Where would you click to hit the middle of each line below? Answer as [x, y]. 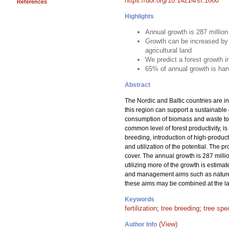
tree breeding [180, 208]
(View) [168, 224]
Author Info [141, 224]
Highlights [139, 16]
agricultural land [168, 50]
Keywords [140, 199]
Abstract [138, 85]
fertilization [141, 208]
